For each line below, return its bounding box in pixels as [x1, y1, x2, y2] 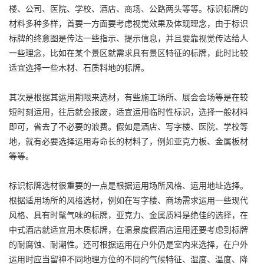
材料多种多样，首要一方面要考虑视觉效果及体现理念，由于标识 [9, 17, 248, 29]
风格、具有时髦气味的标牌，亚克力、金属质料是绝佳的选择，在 [9, 209, 248, 220]
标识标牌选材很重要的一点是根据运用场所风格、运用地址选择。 [9, 179, 248, 191]
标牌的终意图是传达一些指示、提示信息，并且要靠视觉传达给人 [9, 32, 248, 44]
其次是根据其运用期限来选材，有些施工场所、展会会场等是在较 [9, 91, 248, 103]
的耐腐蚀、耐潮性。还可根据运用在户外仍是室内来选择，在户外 [9, 238, 248, 250]
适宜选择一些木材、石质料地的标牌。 [9, 61, 149, 73]
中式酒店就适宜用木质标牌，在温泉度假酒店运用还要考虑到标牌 [9, 223, 248, 235]
